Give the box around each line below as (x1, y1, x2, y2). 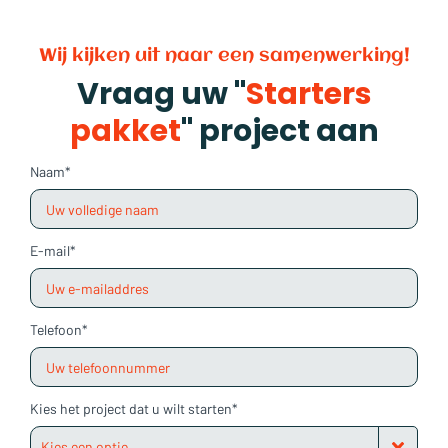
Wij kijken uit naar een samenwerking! (38, 46, 410, 66)
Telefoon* (30, 320, 88, 338)
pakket (69, 110, 181, 152)
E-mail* (30, 241, 76, 259)
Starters (245, 73, 372, 115)
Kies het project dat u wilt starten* (30, 399, 238, 417)
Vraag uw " (76, 73, 246, 115)
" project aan (180, 110, 379, 152)
